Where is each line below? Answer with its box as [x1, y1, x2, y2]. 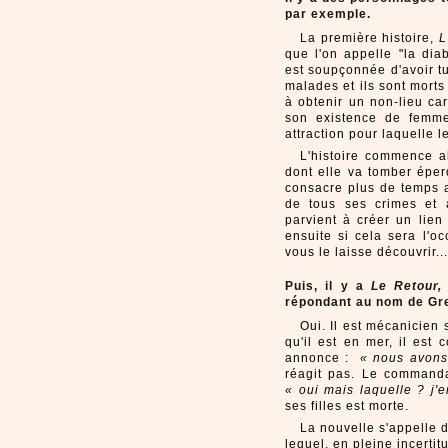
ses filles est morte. [285, 399, 409, 413]
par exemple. [285, 7, 371, 21]
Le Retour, [363, 279, 443, 293]
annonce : [285, 351, 360, 365]
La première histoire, [300, 31, 439, 45]
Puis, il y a [285, 279, 364, 293]
